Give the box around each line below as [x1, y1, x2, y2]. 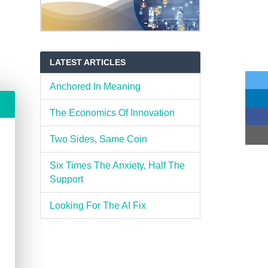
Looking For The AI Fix [49, 200, 146, 211]
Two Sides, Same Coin [49, 134, 147, 145]
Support [49, 174, 83, 185]
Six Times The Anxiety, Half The [49, 160, 185, 171]
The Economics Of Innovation [49, 108, 175, 118]
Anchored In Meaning [49, 81, 141, 92]
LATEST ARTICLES [49, 57, 126, 68]
